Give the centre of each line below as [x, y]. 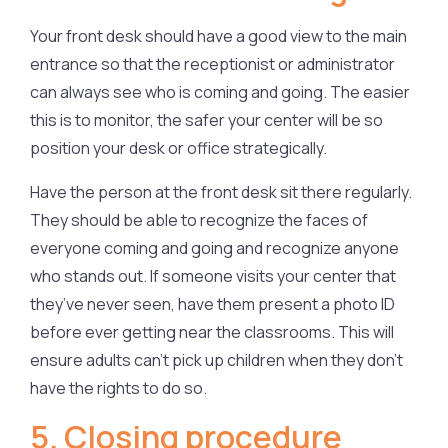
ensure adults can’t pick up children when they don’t [216, 359]
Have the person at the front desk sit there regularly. [221, 191]
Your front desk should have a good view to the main [218, 35]
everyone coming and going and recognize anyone [214, 247]
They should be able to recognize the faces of [199, 219]
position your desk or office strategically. [178, 147]
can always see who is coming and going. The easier [220, 91]
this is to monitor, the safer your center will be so [206, 119]
